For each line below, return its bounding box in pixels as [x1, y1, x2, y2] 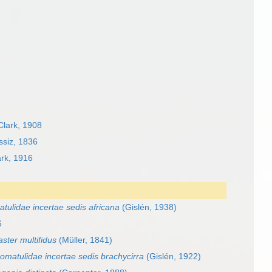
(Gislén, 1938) [120, 202, 177, 212]
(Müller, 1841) [56, 235, 112, 245]
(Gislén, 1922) [144, 251, 201, 262]
